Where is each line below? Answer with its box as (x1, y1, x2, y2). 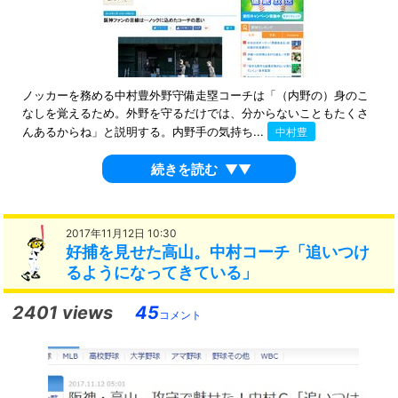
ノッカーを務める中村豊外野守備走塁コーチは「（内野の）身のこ (21, 88, 369, 103)
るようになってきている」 (66, 262, 259, 282)
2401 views (12, 302, 114, 324)
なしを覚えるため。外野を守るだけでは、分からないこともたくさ (21, 106, 369, 121)
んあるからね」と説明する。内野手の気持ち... (21, 124, 267, 139)
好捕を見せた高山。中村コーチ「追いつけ (66, 242, 370, 261)
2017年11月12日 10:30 (66, 226, 178, 240)
